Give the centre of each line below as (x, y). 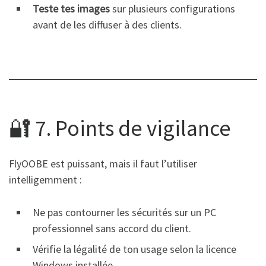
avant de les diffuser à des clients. (107, 25)
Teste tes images (71, 9)
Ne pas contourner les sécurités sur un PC (124, 212)
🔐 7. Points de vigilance (120, 128)
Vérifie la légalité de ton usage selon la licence (134, 249)
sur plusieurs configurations (172, 9)
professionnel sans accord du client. (112, 228)
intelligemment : (45, 179)
